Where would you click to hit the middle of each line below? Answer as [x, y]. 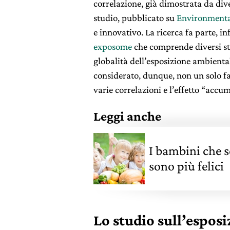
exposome [113, 46]
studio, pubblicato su [135, 18]
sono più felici [186, 166]
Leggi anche [127, 116]
